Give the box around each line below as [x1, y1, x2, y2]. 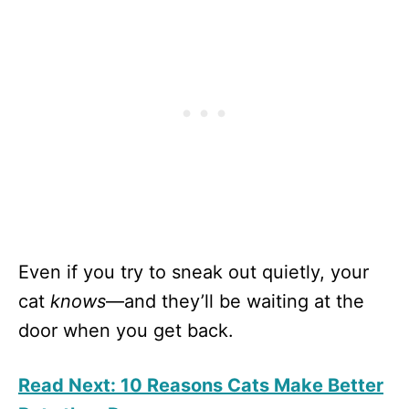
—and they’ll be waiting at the [106, 289, 364, 312]
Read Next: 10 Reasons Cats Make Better [18, 373, 383, 396]
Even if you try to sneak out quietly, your [18, 260, 369, 283]
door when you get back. [18, 319, 234, 341]
